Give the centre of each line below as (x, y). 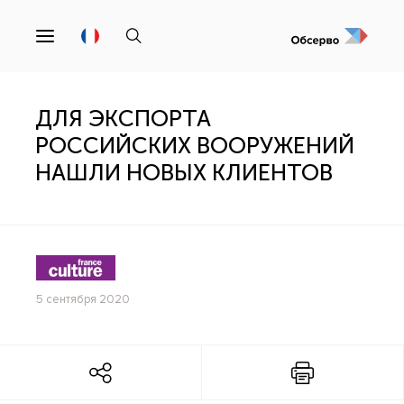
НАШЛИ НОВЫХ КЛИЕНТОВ (184, 173)
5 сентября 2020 (83, 299)
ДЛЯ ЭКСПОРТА (123, 119)
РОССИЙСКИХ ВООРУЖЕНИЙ (195, 146)
